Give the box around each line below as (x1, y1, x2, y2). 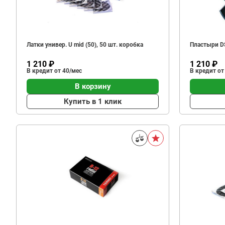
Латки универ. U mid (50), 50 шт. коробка (27, 41, 143, 48)
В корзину (74, 81, 111, 91)
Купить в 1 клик (64, 96, 122, 106)
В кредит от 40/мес (27, 67, 82, 74)
